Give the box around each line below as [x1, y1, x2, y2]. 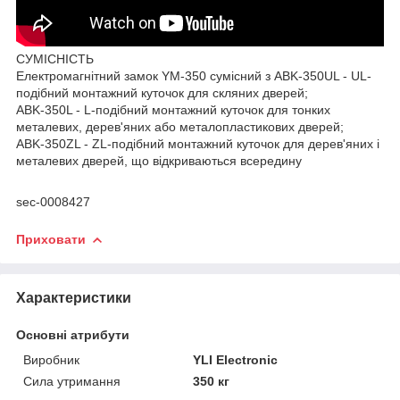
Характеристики [16, 289, 131, 305]
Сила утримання [23, 373, 121, 388]
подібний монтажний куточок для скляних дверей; [16, 85, 308, 100]
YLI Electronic [193, 352, 279, 367]
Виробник [23, 352, 79, 367]
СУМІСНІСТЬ [16, 51, 94, 66]
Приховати [16, 231, 86, 246]
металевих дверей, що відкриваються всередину [16, 153, 302, 168]
